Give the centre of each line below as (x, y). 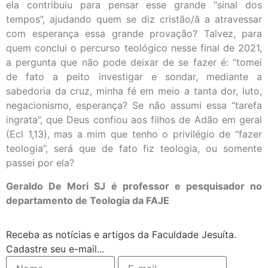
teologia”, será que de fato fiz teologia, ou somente (134, 149)
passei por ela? (40, 163)
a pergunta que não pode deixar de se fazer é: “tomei (134, 63)
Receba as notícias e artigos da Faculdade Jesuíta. (121, 235)
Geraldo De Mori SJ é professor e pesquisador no (134, 186)
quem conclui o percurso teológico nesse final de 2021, (134, 48)
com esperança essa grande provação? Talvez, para (134, 34)
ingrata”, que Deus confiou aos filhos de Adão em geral (134, 120)
